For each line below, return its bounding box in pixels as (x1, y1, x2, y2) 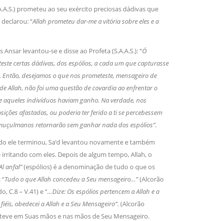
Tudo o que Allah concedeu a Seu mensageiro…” (4, 175, 140, 184)
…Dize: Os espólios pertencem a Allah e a (47, 187, 159, 196)
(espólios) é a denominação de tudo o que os (23, 162, 155, 172)
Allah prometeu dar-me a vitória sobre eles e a (32, 17, 159, 26)
